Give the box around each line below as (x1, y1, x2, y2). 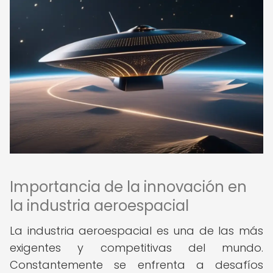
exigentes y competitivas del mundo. (10, 240, 263, 255)
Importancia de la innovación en (10, 177, 247, 197)
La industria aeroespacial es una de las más (10, 223, 263, 238)
